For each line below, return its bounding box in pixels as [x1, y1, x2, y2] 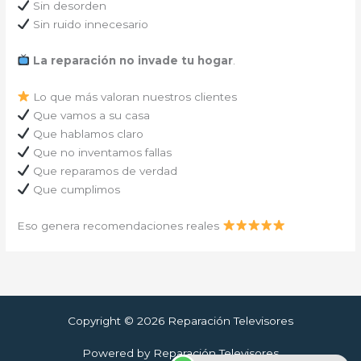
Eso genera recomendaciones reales [17, 218, 223, 232]
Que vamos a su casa [29, 108, 150, 122]
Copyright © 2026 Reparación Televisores [68, 314, 293, 327]
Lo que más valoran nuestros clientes [29, 89, 237, 103]
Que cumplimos [29, 182, 120, 196]
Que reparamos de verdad [29, 164, 177, 177]
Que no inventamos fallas [29, 145, 172, 159]
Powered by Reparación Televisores [82, 346, 279, 359]
